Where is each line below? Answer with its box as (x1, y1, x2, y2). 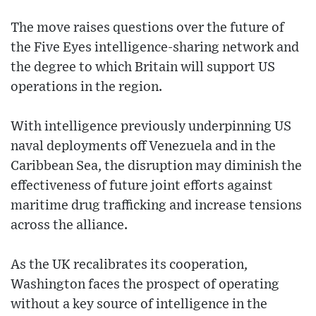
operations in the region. (11, 80, 162, 94)
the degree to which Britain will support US (11, 60, 275, 74)
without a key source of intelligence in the (11, 297, 267, 311)
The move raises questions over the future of (11, 20, 284, 35)
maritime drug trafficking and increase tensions (11, 198, 302, 212)
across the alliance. (11, 218, 128, 232)
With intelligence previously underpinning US (11, 119, 291, 133)
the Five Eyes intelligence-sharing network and (11, 40, 299, 54)
